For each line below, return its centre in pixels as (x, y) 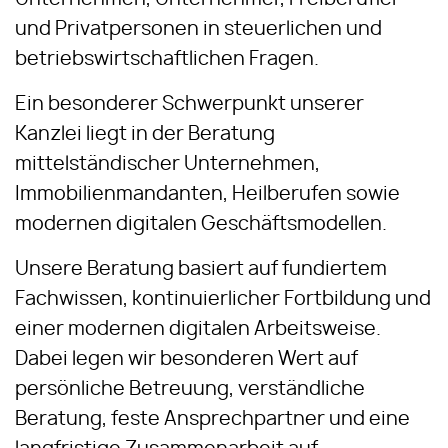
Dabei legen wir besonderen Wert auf (186, 359)
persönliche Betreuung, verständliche (190, 389)
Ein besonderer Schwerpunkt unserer (189, 104)
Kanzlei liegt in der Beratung (145, 134)
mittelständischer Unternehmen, (167, 164)
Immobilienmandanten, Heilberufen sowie (207, 194)
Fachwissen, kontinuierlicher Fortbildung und (223, 299)
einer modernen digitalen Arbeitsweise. (198, 329)
